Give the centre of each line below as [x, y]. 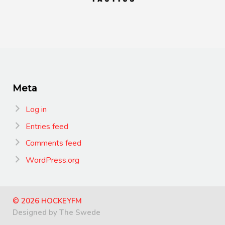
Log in [36, 109]
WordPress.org [52, 160]
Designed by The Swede [57, 212]
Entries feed [47, 126]
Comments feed [53, 143]
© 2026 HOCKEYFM [47, 201]
